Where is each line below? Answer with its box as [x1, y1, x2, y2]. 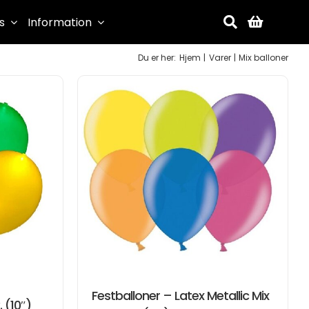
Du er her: [138, 52, 177, 63]
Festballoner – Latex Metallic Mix [92, 287, 269, 305]
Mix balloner [239, 52, 288, 63]
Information [27, 14, 92, 30]
